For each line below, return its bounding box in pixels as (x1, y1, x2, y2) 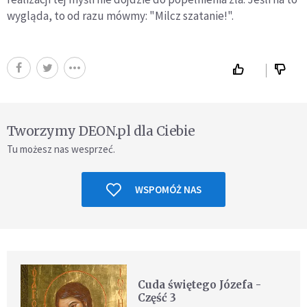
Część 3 (138, 291, 177, 304)
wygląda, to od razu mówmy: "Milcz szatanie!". (7, 8, 234, 23)
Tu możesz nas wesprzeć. (7, 143, 115, 156)
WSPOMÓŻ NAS (134, 183, 201, 196)
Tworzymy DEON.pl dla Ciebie (7, 123, 195, 139)
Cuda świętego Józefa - (138, 278, 262, 291)
